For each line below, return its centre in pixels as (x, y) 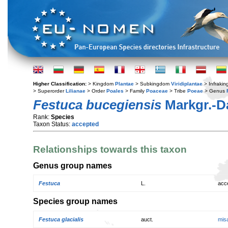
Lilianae (76, 91)
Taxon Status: (52, 124)
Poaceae (157, 91)
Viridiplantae (187, 84)
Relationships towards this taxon (110, 150)
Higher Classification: (61, 84)
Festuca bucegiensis (97, 105)
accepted (85, 124)
